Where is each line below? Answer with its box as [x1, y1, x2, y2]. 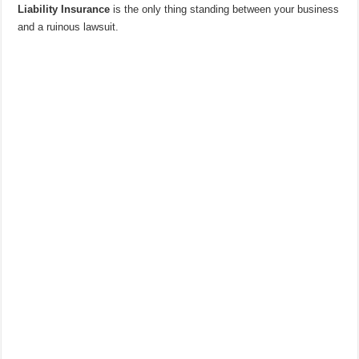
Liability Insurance [18, 3, 111, 16]
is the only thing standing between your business [110, 3, 340, 16]
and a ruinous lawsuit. [18, 21, 119, 34]
